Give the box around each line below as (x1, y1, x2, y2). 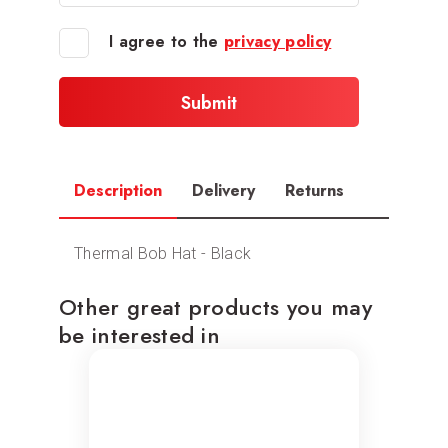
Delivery (192, 178, 255, 202)
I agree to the (109, 29, 224, 53)
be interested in (59, 318, 221, 351)
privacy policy (223, 29, 332, 53)
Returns (285, 178, 344, 202)
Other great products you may (59, 290, 372, 323)
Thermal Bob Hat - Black (74, 243, 252, 263)
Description (74, 178, 162, 202)
